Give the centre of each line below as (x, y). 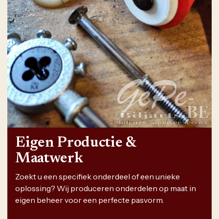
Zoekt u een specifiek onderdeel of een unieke (98, 177)
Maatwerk (49, 159)
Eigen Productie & (76, 143)
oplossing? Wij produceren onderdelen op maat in (106, 188)
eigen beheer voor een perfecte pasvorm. (89, 200)
